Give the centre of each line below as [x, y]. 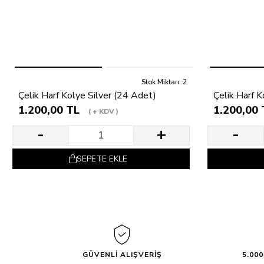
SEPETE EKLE [102, 159]
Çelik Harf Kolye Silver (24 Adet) [87, 95]
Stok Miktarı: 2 [164, 82]
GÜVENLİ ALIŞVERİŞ [122, 254]
